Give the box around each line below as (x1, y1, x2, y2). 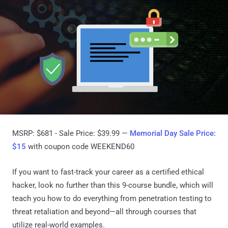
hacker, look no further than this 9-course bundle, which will (12, 181, 213, 190)
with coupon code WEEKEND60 (26, 142, 134, 152)
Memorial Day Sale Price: (130, 129, 216, 138)
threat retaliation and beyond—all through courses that (12, 207, 196, 217)
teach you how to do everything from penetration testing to (12, 194, 212, 204)
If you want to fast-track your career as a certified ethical (12, 167, 204, 177)
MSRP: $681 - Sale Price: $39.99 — (12, 129, 130, 138)
